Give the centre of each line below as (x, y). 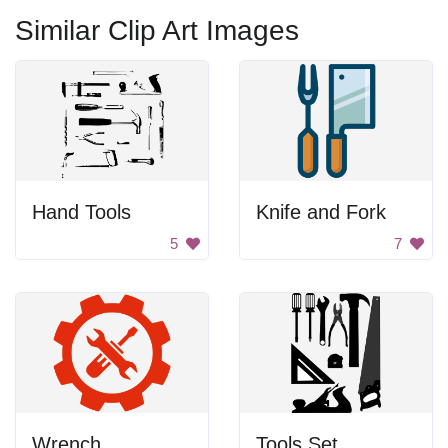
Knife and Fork (321, 212)
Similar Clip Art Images (157, 30)
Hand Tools (81, 212)
